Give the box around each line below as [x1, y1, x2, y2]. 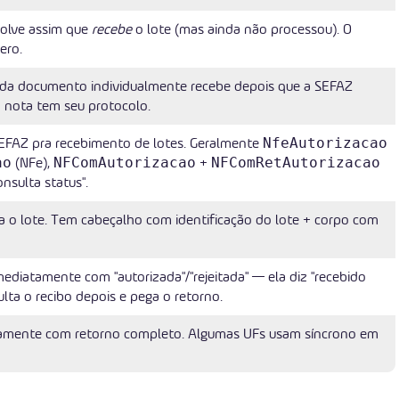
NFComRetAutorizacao [211, 154, 380, 171]
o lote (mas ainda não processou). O [132, 20, 352, 38]
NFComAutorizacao [53, 154, 196, 171]
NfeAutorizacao [263, 134, 387, 151]
